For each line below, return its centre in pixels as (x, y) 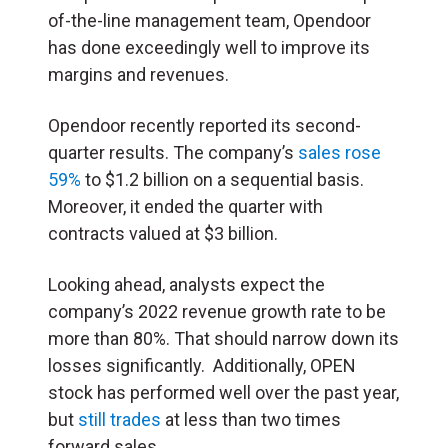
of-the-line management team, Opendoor (209, 20)
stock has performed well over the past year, (223, 392)
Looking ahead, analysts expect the (186, 284)
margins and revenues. (138, 74)
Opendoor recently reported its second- (204, 125)
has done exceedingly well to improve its (209, 47)
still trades (119, 419)
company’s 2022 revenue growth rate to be (217, 311)
